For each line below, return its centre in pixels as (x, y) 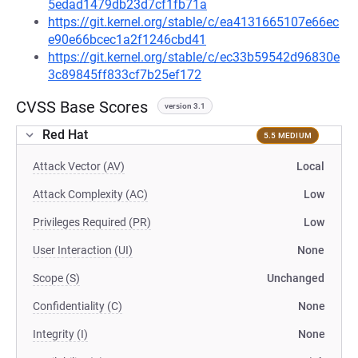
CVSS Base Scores (82, 107)
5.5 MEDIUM (287, 135)
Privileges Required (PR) (92, 222)
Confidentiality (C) (78, 306)
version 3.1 (185, 106)
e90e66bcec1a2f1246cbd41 (127, 40)
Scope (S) (56, 278)
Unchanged (296, 278)
